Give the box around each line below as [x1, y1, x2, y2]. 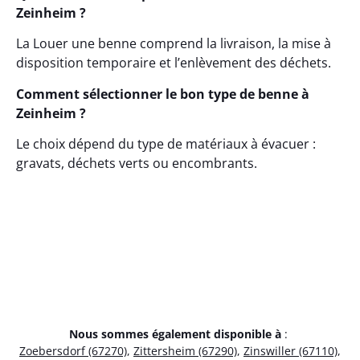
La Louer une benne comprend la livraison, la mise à [16, 35, 331, 53]
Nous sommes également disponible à [69, 326, 281, 342]
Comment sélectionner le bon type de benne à [16, 84, 309, 103]
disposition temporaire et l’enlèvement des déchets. [16, 54, 331, 72]
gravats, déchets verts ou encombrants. [16, 154, 257, 173]
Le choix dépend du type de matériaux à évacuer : [16, 135, 316, 153]
